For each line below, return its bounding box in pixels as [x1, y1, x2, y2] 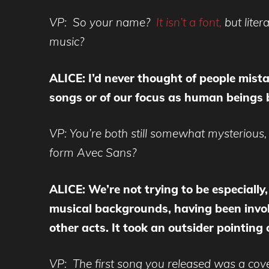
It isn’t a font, [156, 15, 225, 30]
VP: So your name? [49, 15, 156, 30]
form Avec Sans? [49, 145, 136, 160]
